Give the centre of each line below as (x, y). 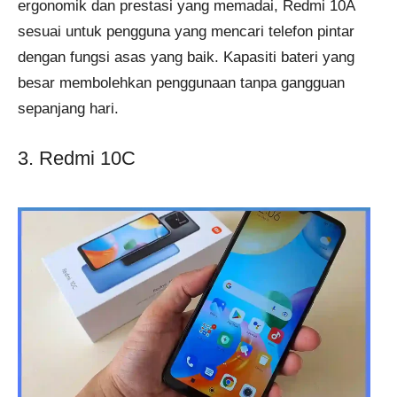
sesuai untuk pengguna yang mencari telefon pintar (186, 32)
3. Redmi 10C (77, 158)
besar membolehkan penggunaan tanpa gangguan (181, 83)
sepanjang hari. (68, 109)
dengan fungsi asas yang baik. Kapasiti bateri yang (186, 58)
